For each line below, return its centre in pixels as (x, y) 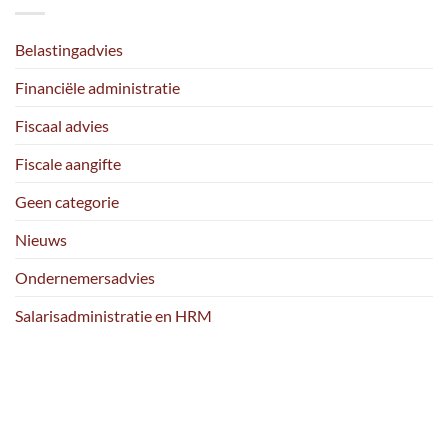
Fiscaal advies (62, 125)
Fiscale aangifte (68, 163)
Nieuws (41, 239)
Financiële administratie (97, 87)
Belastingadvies (69, 49)
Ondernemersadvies (85, 277)
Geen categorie (67, 201)
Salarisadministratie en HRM (113, 315)
